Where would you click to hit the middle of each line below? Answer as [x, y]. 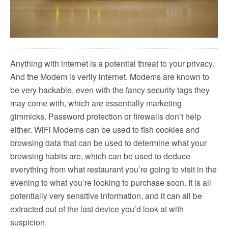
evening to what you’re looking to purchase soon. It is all [111, 182]
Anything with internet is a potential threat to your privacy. [112, 63]
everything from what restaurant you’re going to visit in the [113, 169]
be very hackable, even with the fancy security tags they [110, 90]
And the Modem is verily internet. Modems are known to [110, 76]
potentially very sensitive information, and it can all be [106, 195]
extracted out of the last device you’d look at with [97, 209]
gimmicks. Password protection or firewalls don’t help [106, 116]
